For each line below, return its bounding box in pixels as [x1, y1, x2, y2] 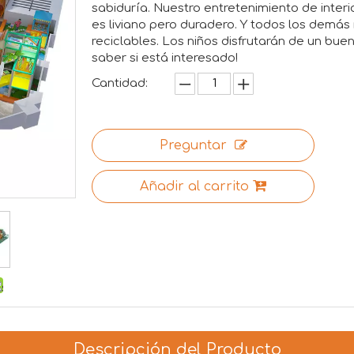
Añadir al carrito [140, 179, 249, 194]
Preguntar [159, 138, 227, 153]
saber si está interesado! [92, 51, 238, 66]
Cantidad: [92, 77, 148, 91]
